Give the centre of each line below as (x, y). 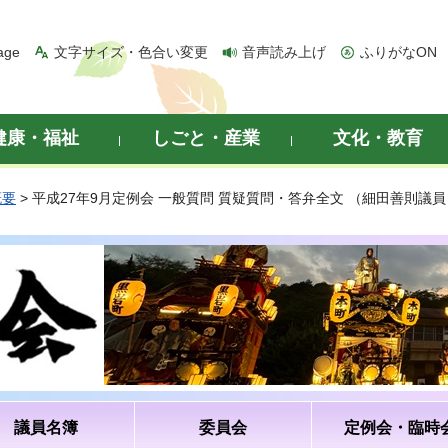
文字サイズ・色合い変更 (131, 52)
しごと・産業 (206, 138)
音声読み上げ (284, 52)
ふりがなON (398, 52)
